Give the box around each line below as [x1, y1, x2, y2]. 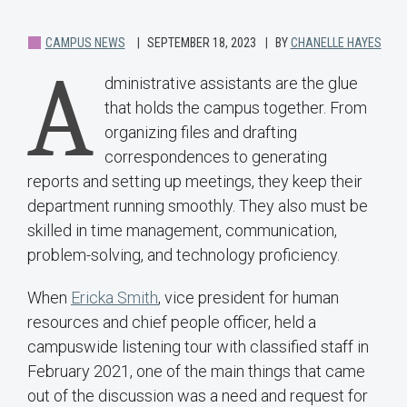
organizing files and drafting [104, 123, 297, 143]
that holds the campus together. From [104, 98, 367, 118]
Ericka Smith [71, 288, 158, 308]
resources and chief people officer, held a [27, 313, 316, 333]
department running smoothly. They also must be [27, 196, 368, 216]
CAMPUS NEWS [45, 35, 125, 51]
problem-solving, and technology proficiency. [27, 245, 340, 265]
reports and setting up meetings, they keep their [27, 172, 362, 192]
